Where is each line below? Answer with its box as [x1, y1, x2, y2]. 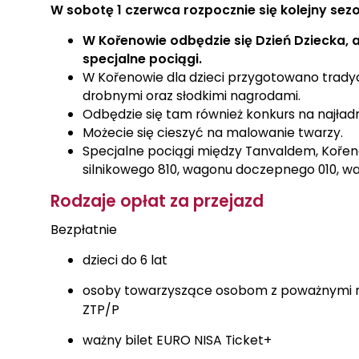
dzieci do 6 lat [83, 251, 167, 270]
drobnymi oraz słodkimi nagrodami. [83, 87, 301, 106]
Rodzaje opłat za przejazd [50, 190, 264, 213]
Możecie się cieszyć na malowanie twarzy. [83, 123, 343, 143]
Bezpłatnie [50, 220, 117, 240]
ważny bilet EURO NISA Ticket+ [83, 331, 272, 350]
